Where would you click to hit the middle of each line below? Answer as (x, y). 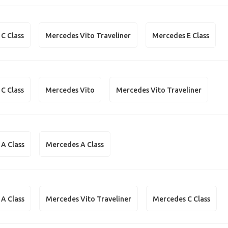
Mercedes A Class (75, 144)
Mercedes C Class (182, 199)
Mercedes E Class (181, 35)
